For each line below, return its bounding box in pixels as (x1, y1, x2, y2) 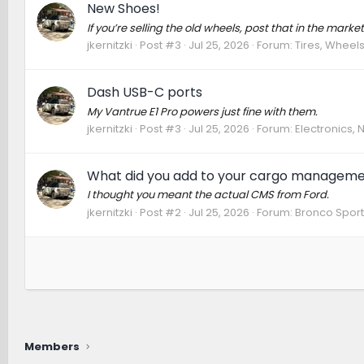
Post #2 (139, 204, 181, 220)
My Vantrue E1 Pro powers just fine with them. (86, 103, 318, 119)
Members (24, 339, 80, 355)
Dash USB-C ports (86, 83, 202, 102)
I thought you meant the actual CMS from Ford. (86, 187, 329, 203)
